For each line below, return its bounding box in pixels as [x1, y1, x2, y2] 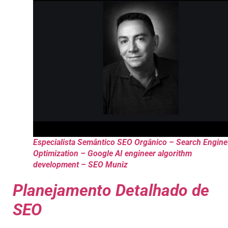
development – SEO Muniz [33, 160, 128, 170]
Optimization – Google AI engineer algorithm [33, 149, 192, 159]
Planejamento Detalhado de [13, 181, 209, 201]
